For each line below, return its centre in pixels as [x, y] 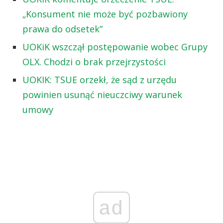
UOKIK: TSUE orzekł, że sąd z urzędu [100, 79]
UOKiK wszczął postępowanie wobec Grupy [115, 47]
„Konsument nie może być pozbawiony [105, 14]
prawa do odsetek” [62, 29]
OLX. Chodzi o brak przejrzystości [94, 61]
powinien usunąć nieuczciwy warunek [102, 94]
